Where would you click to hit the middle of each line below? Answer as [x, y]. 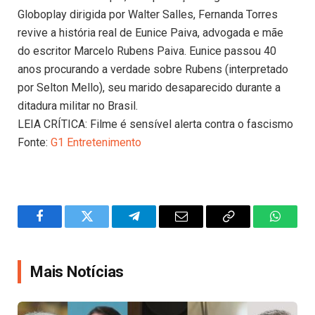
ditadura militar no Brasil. [78, 106]
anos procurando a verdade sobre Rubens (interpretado [153, 70]
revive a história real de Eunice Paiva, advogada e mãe [150, 33]
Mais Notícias [77, 271]
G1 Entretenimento [96, 143]
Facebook [63, 227]
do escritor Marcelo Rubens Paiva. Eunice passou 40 [147, 51]
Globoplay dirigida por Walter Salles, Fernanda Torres [148, 15]
